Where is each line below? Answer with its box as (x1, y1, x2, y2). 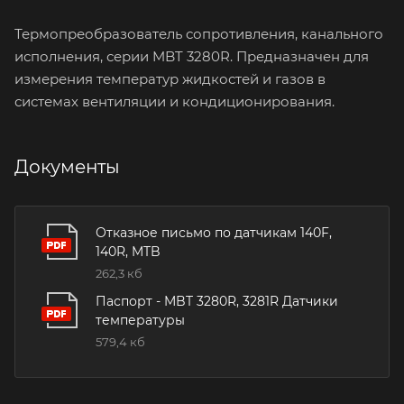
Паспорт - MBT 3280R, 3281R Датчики (96, 292, 338, 309)
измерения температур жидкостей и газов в (14, 69, 326, 87)
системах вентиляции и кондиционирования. (14, 92, 335, 110)
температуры (96, 311, 185, 328)
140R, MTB (96, 243, 161, 260)
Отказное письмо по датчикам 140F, (96, 224, 332, 241)
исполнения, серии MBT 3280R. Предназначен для (14, 47, 369, 65)
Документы (14, 155, 120, 178)
